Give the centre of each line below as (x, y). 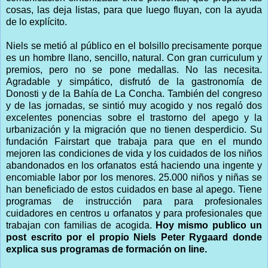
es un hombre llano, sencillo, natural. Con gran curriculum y (134, 57)
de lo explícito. (36, 22)
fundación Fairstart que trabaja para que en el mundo (134, 141)
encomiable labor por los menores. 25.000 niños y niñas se (134, 177)
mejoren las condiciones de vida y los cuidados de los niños (134, 153)
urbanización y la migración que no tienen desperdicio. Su (134, 129)
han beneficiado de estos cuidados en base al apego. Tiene (134, 189)
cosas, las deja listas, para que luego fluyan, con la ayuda (134, 10)
